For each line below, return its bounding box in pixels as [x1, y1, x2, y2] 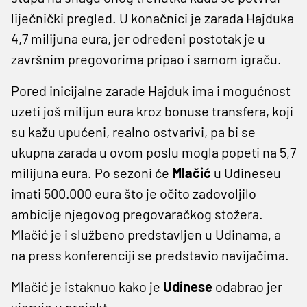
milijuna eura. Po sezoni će [11, 164, 172, 181]
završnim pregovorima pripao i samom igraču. [11, 50, 282, 67]
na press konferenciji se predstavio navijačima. [11, 246, 289, 263]
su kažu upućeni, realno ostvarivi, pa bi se [11, 123, 256, 140]
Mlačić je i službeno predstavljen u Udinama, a [11, 225, 281, 243]
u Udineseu [211, 164, 281, 181]
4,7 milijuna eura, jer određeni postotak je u [11, 29, 265, 47]
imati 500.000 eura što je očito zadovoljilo [11, 184, 256, 201]
